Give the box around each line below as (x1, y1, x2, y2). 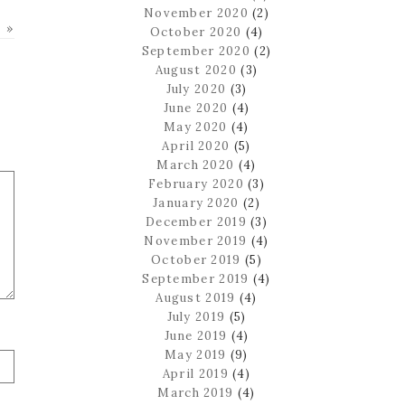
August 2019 (155, 289, 236, 306)
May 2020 (164, 118, 228, 135)
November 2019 (144, 232, 248, 249)
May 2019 (165, 346, 227, 363)
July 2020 (165, 80, 227, 97)
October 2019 (151, 251, 241, 268)
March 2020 (156, 156, 235, 173)
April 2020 (162, 137, 231, 154)
